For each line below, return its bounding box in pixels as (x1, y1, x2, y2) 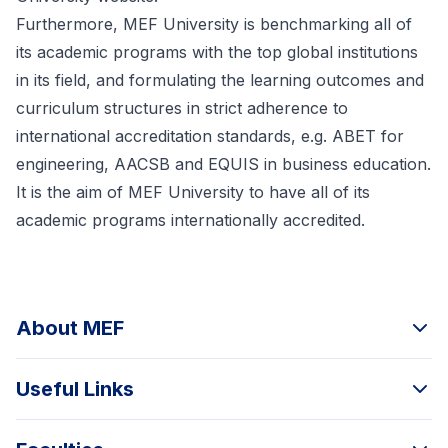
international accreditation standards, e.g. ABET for (16, 126, 404, 146)
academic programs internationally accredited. (16, 210, 365, 230)
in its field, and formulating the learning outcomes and (16, 70, 424, 90)
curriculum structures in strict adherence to (16, 98, 348, 118)
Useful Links (16, 377, 134, 401)
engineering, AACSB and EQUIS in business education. (16, 154, 431, 174)
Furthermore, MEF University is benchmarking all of (16, 14, 412, 34)
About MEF (16, 316, 124, 340)
